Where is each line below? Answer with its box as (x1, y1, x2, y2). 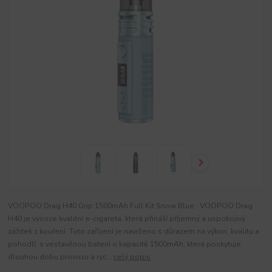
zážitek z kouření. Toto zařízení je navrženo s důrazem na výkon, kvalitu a (8, 226, 260, 236)
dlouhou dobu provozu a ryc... (8, 251, 114, 262)
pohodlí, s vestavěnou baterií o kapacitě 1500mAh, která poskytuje (8, 239, 242, 249)
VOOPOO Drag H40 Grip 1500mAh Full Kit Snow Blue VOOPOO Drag (8, 200, 253, 211)
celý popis (114, 251, 151, 262)
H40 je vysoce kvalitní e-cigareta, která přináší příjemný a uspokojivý (8, 213, 246, 223)
